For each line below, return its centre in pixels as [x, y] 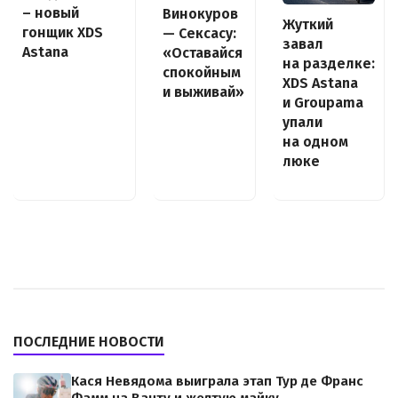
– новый [51, 13]
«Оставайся [203, 52]
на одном [315, 142]
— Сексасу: [199, 33]
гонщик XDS [63, 33]
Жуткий [308, 25]
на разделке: [329, 64]
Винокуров [200, 13]
